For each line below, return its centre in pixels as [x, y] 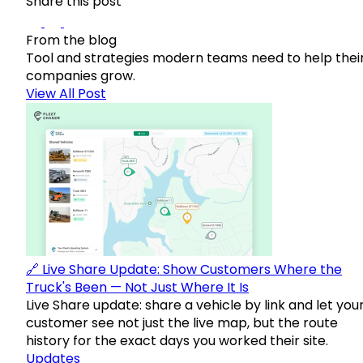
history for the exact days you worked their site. [177, 341]
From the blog [71, 41]
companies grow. [81, 76]
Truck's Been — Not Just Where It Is [137, 288]
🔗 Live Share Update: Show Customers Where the [184, 270]
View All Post [66, 94]
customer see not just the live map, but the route [182, 323]
